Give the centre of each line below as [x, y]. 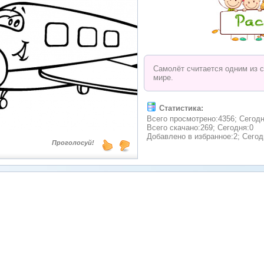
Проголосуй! [73, 143]
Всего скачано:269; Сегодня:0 [200, 128]
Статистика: [181, 108]
